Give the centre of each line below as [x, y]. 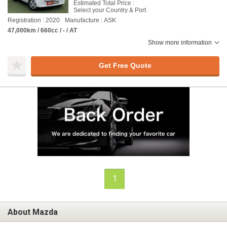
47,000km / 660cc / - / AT [42, 30]
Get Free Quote [125, 65]
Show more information [180, 43]
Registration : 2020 [34, 20]
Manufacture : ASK [90, 20]
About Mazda [33, 212]
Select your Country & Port [110, 10]
